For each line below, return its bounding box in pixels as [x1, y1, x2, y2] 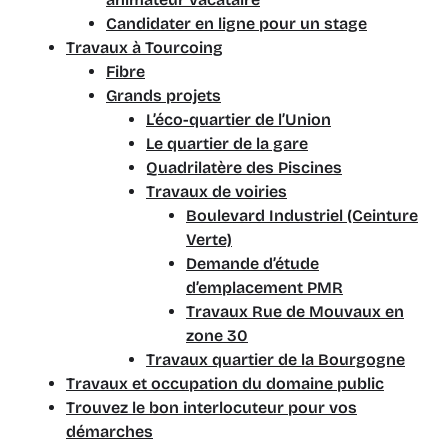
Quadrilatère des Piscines [146, 158, 342, 177]
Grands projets [106, 86, 221, 105]
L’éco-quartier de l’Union [146, 110, 331, 129]
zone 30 [186, 326, 248, 345]
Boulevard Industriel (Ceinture [186, 206, 418, 225]
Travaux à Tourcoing [66, 38, 223, 57]
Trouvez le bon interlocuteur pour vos [66, 398, 357, 417]
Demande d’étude [186, 254, 319, 273]
